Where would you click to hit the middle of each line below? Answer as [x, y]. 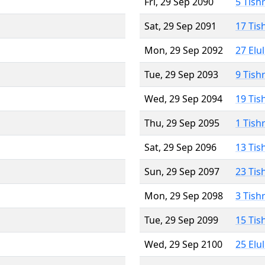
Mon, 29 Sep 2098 [184, 195]
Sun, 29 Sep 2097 [182, 171]
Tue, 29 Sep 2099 [181, 220]
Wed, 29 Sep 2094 [183, 98]
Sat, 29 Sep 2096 [180, 147]
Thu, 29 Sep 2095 [182, 123]
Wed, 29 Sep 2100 [183, 244]
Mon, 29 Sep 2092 [184, 50]
